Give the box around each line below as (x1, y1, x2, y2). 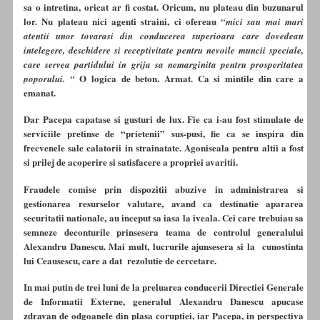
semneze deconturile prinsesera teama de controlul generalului (24, 224, 304, 239)
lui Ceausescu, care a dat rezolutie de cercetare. (24, 253, 216, 267)
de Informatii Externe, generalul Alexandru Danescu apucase (24, 294, 304, 309)
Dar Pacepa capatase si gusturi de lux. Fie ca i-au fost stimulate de (24, 112, 304, 126)
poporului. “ (24, 71, 75, 85)
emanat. (24, 85, 56, 99)
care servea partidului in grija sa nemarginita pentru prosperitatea (24, 57, 304, 71)
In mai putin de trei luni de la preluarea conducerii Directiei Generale (24, 280, 304, 294)
